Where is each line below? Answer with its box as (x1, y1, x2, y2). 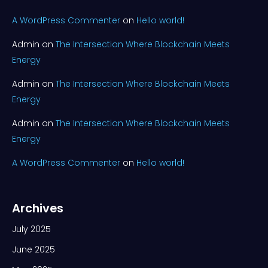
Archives (12, 199, 63, 217)
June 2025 (12, 243, 55, 255)
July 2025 (12, 223, 51, 235)
